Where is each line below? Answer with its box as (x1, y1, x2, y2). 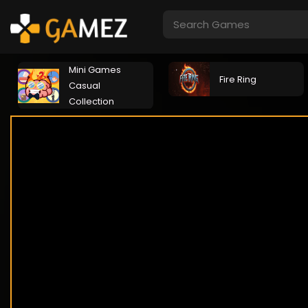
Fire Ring (219, 72, 256, 86)
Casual (69, 79, 100, 92)
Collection (69, 95, 114, 108)
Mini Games (69, 63, 121, 76)
